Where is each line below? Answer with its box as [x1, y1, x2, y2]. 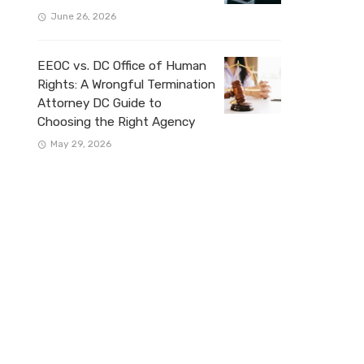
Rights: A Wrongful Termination [37, 76, 215, 92]
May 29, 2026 [50, 137, 111, 149]
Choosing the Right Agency [37, 114, 195, 129]
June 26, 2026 [50, 10, 116, 22]
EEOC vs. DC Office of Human [37, 58, 206, 73]
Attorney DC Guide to [37, 95, 162, 110]
